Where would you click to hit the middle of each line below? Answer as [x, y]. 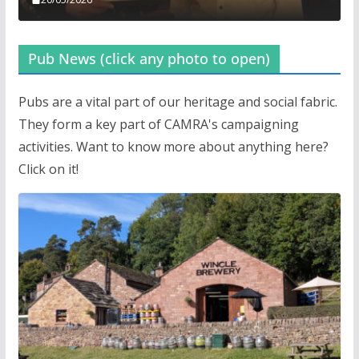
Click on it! [48, 169]
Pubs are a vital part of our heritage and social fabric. [177, 102]
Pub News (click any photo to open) [149, 59]
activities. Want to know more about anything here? [173, 147]
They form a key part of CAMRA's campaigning [158, 125]
